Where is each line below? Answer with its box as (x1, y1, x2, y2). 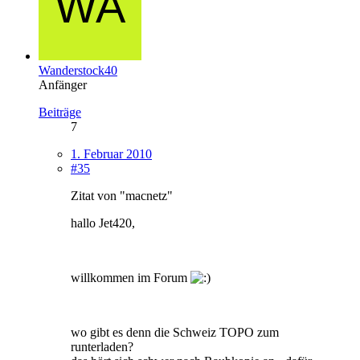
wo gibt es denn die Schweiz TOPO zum (71, 325, 279, 339)
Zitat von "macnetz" (71, 188, 173, 202)
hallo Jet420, (71, 215, 135, 230)
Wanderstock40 (39, 63, 117, 77)
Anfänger (39, 77, 87, 92)
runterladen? (71, 339, 133, 354)
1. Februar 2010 (71, 146, 152, 161)
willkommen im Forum (71, 270, 190, 284)
